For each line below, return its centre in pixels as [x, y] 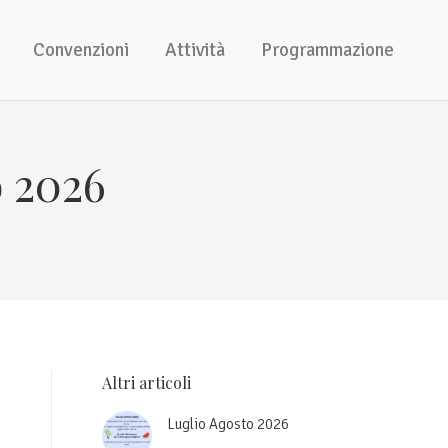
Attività [195, 49]
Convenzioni [81, 49]
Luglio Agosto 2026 [228, 424]
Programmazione [327, 49]
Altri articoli [146, 382]
